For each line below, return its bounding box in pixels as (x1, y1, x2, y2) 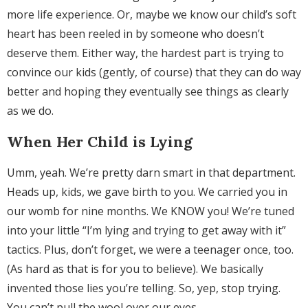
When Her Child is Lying (7, 132, 192, 152)
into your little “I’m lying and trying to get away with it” (7, 223, 286, 239)
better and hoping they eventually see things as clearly (7, 84, 289, 100)
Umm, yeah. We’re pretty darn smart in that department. (7, 165, 296, 181)
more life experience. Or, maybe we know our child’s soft (7, 7, 296, 23)
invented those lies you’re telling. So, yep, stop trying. (7, 280, 280, 296)
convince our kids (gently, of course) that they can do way (7, 65, 301, 80)
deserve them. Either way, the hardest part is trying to (7, 45, 284, 61)
